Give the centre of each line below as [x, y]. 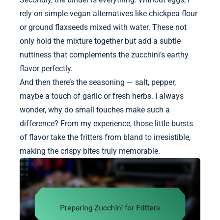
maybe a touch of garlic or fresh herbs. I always [102, 96]
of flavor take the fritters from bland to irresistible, [105, 137]
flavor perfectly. [46, 69]
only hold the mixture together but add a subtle [100, 41]
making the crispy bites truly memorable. [90, 151]
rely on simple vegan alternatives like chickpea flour [109, 14]
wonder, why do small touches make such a [95, 110]
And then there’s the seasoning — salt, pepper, [98, 82]
